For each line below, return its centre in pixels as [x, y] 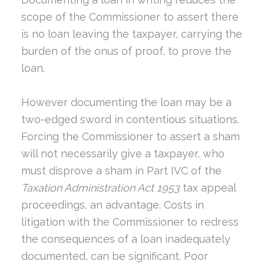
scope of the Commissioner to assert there [130, 16]
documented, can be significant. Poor [114, 256]
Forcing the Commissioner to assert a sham [130, 136]
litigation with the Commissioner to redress [130, 222]
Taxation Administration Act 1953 [100, 187]
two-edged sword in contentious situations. [130, 119]
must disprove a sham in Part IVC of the [121, 170]
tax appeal [207, 187]
